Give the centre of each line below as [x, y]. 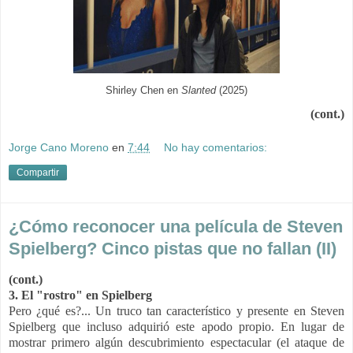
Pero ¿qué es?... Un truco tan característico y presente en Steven [176, 311]
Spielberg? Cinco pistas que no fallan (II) [173, 249]
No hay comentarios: [216, 148]
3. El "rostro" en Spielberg [80, 295]
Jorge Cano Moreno [59, 148]
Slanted [200, 90]
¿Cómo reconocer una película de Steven [176, 227]
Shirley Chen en [143, 90]
